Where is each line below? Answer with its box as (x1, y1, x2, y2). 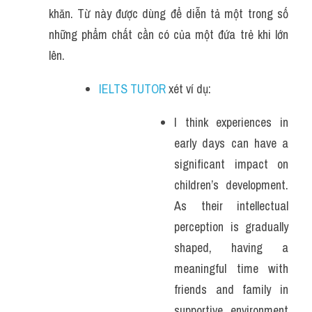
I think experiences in (174, 114, 288, 131)
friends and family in (174, 281, 288, 298)
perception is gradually (174, 218, 288, 235)
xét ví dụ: (166, 80, 211, 97)
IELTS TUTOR (99, 80, 166, 97)
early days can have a (174, 134, 288, 152)
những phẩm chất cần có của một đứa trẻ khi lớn (49, 26, 288, 43)
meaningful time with (174, 260, 288, 277)
